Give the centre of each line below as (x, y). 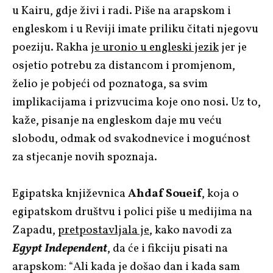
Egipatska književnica (70, 193)
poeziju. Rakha (51, 47)
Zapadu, (35, 230)
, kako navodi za (191, 230)
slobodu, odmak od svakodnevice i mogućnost (131, 139)
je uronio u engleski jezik (155, 47)
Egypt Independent (60, 248)
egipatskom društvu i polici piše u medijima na (132, 212)
